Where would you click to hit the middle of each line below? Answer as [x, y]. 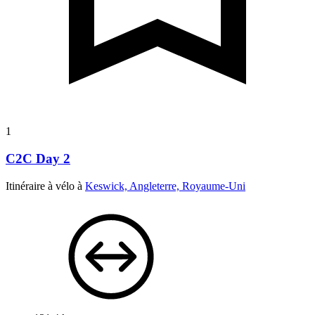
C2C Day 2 [38, 159]
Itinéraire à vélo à [45, 186]
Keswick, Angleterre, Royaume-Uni [165, 186]
